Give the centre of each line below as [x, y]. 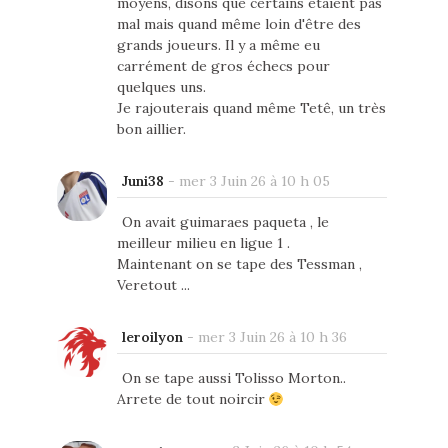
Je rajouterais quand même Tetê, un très [251, 108]
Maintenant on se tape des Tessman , [239, 264]
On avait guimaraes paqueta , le [225, 222]
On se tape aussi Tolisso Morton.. [233, 378]
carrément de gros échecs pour [223, 66]
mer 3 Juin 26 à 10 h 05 [254, 181]
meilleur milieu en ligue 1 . [203, 243]
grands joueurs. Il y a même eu [218, 45]
